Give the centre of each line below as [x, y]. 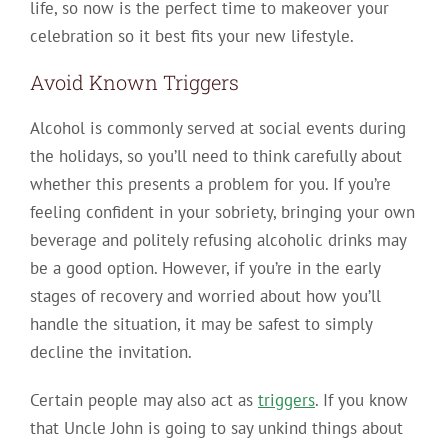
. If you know [361, 400]
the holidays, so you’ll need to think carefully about [215, 156]
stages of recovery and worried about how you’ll [205, 296]
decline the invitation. [110, 352]
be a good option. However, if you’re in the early [204, 268]
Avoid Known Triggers [134, 82]
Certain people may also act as [143, 400]
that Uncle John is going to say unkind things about [216, 428]
